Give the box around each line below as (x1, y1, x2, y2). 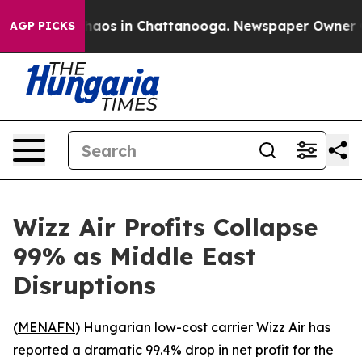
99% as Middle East (13, 241, 256, 271)
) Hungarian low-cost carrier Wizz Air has (75, 319, 330, 335)
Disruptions (13, 270, 156, 301)
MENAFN (18, 319, 75, 335)
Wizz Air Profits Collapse (13, 212, 318, 242)
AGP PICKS (10, 19, 75, 33)
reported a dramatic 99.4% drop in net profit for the (13, 342, 334, 358)
